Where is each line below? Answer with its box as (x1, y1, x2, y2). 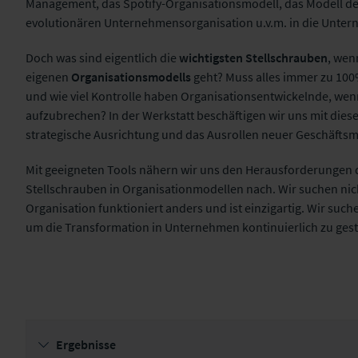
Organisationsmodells (71, 69, 191, 85)
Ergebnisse (56, 336, 116, 352)
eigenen (26, 69, 71, 85)
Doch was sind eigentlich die (26, 50, 177, 66)
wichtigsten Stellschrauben (177, 50, 328, 66)
